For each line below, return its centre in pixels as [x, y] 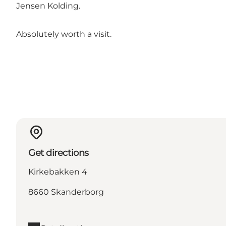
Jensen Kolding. [48, 6]
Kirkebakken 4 [58, 172]
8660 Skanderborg [66, 192]
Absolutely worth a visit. [64, 34]
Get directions [59, 153]
